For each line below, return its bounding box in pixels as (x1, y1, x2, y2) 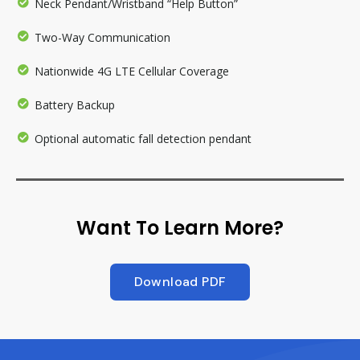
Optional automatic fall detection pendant (34, 131, 252, 147)
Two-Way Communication (34, 30, 170, 46)
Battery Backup (34, 97, 115, 113)
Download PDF (133, 272, 227, 290)
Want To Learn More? (76, 214, 284, 241)
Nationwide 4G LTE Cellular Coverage (34, 63, 229, 80)
